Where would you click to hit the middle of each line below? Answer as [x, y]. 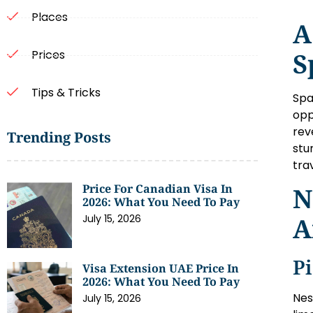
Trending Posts [59, 138]
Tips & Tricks [66, 93]
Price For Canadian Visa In [158, 189]
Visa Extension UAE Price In [161, 268]
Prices [48, 55]
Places [50, 17]
